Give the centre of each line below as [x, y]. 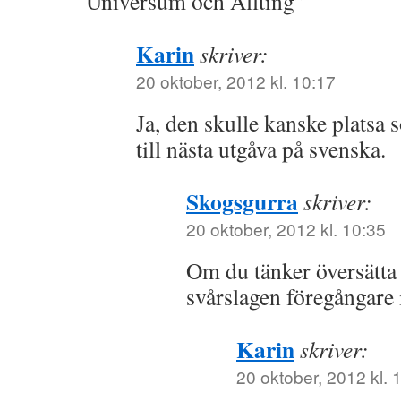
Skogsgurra [242, 201]
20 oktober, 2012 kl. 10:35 [286, 228]
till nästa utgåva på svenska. [261, 148]
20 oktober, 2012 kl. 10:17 [236, 81]
